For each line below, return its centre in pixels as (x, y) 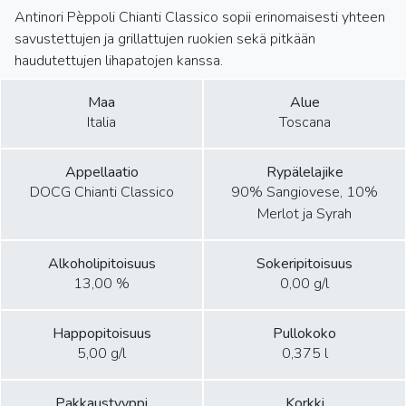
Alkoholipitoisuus (101, 264)
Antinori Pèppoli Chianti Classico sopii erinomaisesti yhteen (200, 18)
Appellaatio (101, 173)
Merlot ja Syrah (304, 214)
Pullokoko (304, 334)
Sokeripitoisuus (304, 264)
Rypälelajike (304, 173)
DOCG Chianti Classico (101, 193)
